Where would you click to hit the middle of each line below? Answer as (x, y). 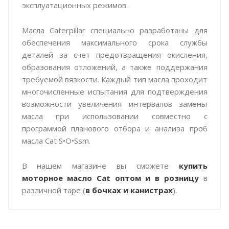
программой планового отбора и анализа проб (114, 128)
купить (193, 165)
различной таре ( (53, 190)
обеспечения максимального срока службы (114, 42)
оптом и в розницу (157, 178)
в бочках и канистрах (129, 190)
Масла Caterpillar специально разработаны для (114, 30)
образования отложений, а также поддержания (114, 67)
